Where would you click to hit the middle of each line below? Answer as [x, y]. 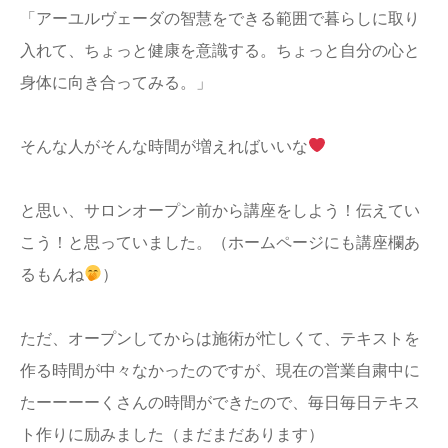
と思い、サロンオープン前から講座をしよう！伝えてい [220, 210]
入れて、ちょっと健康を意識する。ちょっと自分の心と [220, 50]
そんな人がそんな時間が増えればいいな [164, 146]
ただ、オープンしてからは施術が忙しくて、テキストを [220, 338]
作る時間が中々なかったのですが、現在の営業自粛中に [220, 370]
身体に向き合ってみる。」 [116, 82]
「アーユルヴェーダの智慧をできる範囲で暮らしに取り [220, 18]
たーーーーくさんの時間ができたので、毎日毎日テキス [220, 402]
